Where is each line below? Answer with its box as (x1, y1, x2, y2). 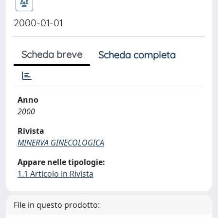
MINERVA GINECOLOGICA (18, 137, 104, 148)
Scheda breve (21, 48, 82, 60)
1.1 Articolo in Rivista (18, 168, 93, 179)
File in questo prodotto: (14, 200, 100, 210)
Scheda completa (98, 49, 176, 61)
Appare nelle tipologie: (18, 157, 105, 167)
